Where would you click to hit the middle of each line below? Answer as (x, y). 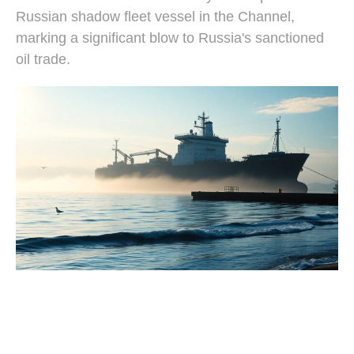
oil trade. (43, 59)
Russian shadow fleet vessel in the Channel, (155, 17)
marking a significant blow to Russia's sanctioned (170, 38)
